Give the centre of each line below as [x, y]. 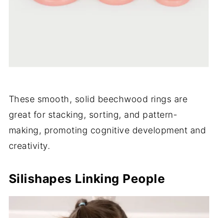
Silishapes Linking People [87, 179]
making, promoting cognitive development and [107, 130]
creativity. [29, 146]
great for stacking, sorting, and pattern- [93, 115]
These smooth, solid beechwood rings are [98, 99]
